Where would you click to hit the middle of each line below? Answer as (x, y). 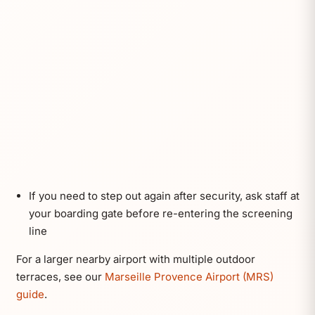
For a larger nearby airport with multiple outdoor (135, 259)
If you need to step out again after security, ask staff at (164, 195)
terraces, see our (60, 276)
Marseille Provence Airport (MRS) (189, 276)
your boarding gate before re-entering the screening (160, 213)
